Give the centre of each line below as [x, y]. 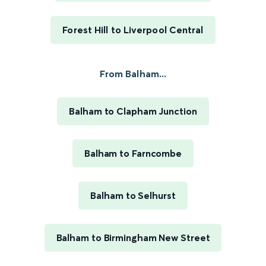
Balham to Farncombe [133, 153]
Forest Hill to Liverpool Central [133, 30]
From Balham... [133, 74]
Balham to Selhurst [133, 196]
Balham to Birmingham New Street [133, 238]
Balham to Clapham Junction [133, 111]
